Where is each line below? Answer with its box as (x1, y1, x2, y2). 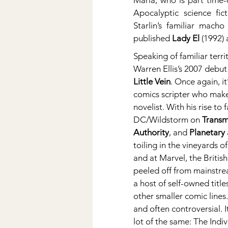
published (133, 33, 172, 43)
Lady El (172, 33, 199, 43)
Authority (133, 127, 169, 137)
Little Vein (133, 76, 170, 87)
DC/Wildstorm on (133, 115, 202, 125)
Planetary (189, 127, 225, 137)
